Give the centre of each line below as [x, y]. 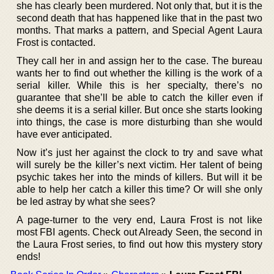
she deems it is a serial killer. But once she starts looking [139, 109]
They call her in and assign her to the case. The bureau [139, 61]
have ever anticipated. [64, 134]
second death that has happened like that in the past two [139, 18]
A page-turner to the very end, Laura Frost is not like [139, 220]
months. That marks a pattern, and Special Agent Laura [139, 30]
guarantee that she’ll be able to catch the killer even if [139, 97]
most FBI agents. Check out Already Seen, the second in [139, 232]
